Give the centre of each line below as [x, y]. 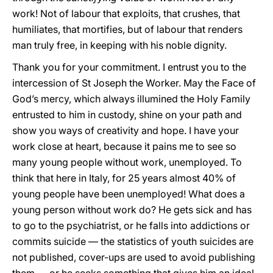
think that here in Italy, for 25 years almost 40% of [124, 178]
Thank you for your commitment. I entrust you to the [129, 67]
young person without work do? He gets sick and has [132, 210]
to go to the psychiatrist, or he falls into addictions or [131, 225]
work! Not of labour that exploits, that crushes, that [126, 13]
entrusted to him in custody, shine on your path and [127, 115]
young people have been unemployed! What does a [129, 194]
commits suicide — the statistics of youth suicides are [133, 241]
